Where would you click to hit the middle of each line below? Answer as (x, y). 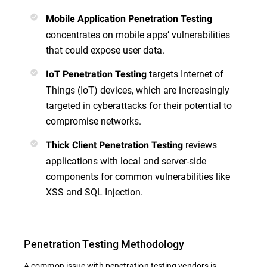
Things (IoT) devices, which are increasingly (138, 90)
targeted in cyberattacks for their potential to (139, 105)
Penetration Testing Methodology (104, 244)
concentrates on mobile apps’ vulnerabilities (138, 35)
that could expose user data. (105, 50)
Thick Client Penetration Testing (114, 145)
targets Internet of (185, 74)
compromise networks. (94, 121)
